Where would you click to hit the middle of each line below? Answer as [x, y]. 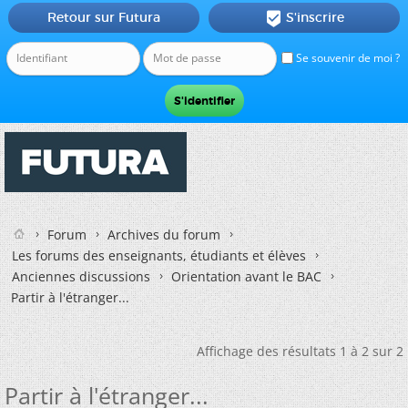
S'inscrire [315, 17]
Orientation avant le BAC [246, 276]
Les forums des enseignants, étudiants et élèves [159, 255]
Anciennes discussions [81, 276]
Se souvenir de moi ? [347, 58]
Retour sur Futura [103, 17]
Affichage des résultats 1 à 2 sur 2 [300, 351]
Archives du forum [164, 235]
